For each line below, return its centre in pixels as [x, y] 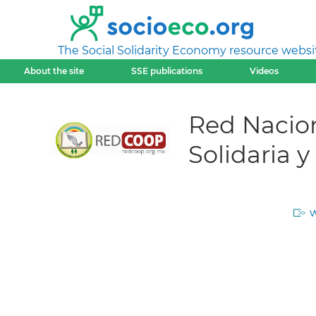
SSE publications [166, 71]
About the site [54, 71]
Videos [265, 71]
